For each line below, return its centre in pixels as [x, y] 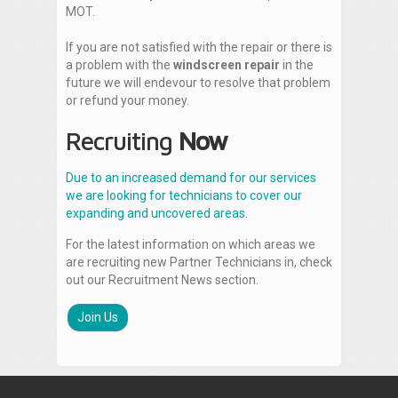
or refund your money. [127, 100]
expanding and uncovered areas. [157, 213]
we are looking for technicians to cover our [184, 195]
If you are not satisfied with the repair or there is [199, 47]
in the [297, 64]
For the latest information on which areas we [191, 244]
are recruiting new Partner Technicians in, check [199, 262]
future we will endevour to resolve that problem [198, 82]
